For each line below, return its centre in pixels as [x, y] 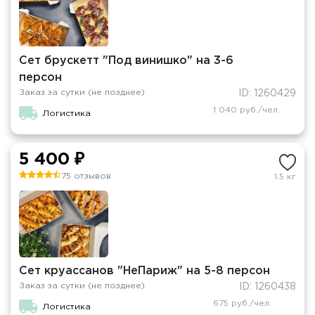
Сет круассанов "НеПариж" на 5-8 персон [144, 271]
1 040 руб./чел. [246, 110]
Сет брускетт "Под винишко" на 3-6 [126, 60]
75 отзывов [86, 176]
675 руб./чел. [242, 303]
